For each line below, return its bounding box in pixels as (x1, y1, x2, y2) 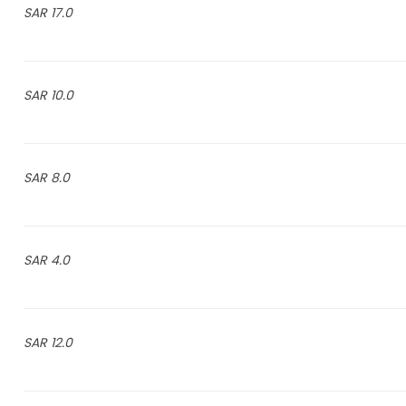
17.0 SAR (50, 4, 72, 22)
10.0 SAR (50, 86, 73, 104)
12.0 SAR (50, 333, 72, 352)
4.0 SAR (50, 251, 70, 269)
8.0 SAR (50, 169, 70, 187)
